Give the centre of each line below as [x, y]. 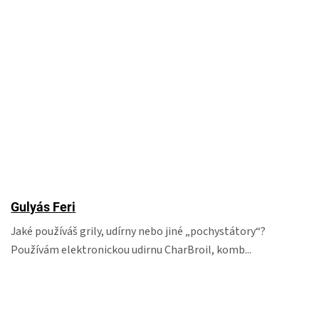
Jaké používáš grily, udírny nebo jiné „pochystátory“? [138, 231]
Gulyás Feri [43, 207]
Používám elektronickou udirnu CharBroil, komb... [131, 250]
